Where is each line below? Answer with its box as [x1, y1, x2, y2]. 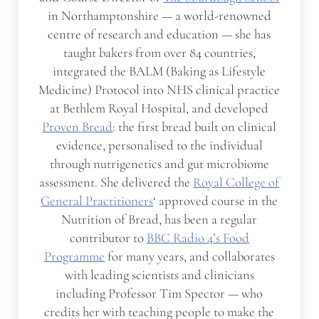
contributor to [69, 230, 147, 246]
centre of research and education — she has [48, 26, 271, 43]
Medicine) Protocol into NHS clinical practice [38, 82, 281, 98]
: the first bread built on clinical [113, 119, 277, 135]
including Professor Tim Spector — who [56, 286, 263, 302]
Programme [43, 249, 105, 265]
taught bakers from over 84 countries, [63, 45, 256, 61]
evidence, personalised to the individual [56, 137, 263, 154]
